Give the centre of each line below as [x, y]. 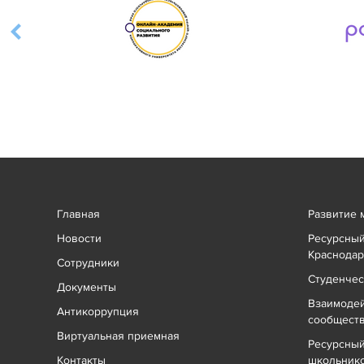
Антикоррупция [98, 311]
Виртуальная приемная [118, 336]
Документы [87, 287]
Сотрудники [88, 262]
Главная [78, 214]
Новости [79, 238]
